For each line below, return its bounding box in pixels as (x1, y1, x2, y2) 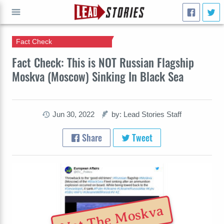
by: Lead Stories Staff (111, 110, 182, 118)
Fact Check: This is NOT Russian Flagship (12, 53, 194, 71)
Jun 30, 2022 (52, 110, 95, 118)
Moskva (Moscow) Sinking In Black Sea (12, 67, 183, 85)
